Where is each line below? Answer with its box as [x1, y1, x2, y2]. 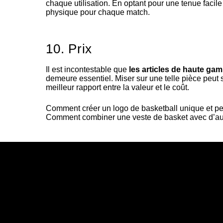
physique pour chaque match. [46, 8, 150, 17]
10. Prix [46, 42, 93, 56]
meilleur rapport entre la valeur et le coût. [46, 83, 189, 92]
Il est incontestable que [46, 65, 129, 74]
